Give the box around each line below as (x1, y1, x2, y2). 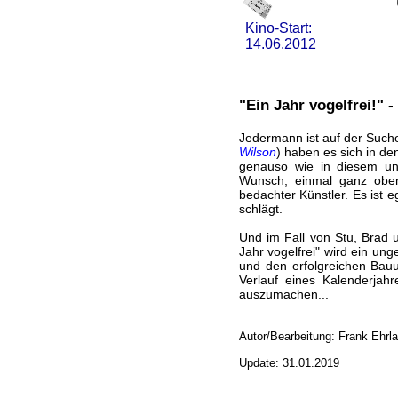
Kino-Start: (241, 20, 312, 36)
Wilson (238, 145, 276, 159)
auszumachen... (238, 287, 329, 301)
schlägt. (238, 202, 283, 216)
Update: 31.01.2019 (238, 356, 339, 370)
